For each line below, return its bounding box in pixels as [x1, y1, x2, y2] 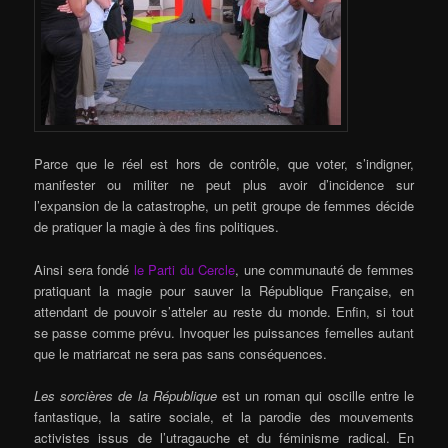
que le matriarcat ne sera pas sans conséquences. [34, 343, 328, 363]
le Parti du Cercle [133, 259, 236, 279]
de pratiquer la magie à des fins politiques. [34, 217, 280, 237]
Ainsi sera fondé [34, 259, 134, 279]
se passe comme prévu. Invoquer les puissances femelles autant [34, 322, 414, 342]
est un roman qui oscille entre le [216, 385, 414, 405]
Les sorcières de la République [34, 385, 217, 405]
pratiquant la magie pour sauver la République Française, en [34, 280, 414, 300]
